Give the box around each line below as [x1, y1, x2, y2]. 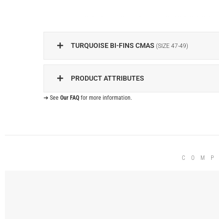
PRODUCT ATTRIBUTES [71, 74, 145, 82]
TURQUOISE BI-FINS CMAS [71, 41, 156, 49]
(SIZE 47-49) [156, 42, 189, 49]
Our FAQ [60, 94, 80, 101]
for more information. [79, 94, 132, 101]
